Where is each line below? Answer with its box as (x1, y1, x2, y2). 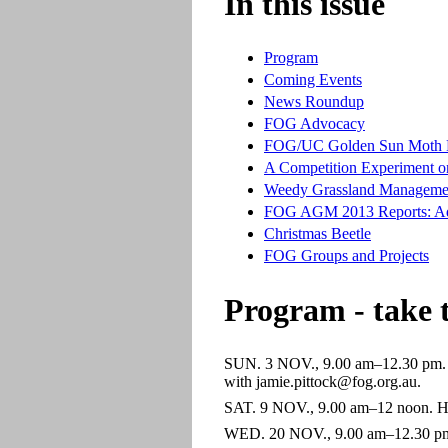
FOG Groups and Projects (264, 247, 429, 265)
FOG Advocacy (264, 115, 365, 133)
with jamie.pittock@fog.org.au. (224, 373, 421, 391)
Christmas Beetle (264, 225, 371, 243)
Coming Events (264, 71, 362, 89)
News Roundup (264, 93, 364, 111)
